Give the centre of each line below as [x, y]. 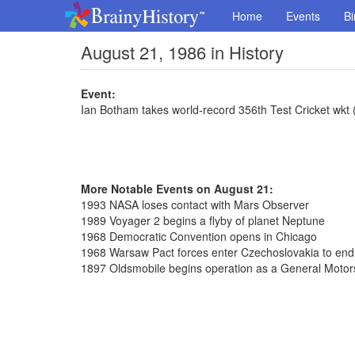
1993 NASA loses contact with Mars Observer [195, 204]
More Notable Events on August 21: [177, 189]
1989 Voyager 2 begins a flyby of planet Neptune [203, 220]
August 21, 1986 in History [182, 52]
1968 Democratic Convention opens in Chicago [199, 236]
